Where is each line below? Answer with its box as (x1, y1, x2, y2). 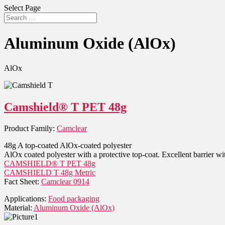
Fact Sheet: (4, 177, 41, 186)
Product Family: (4, 124, 57, 133)
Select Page (4, 4, 41, 12)
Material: (4, 203, 34, 212)
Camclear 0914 (41, 177, 89, 186)
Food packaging (48, 194, 99, 203)
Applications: (4, 194, 48, 203)
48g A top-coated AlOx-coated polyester (4, 141, 132, 150)
